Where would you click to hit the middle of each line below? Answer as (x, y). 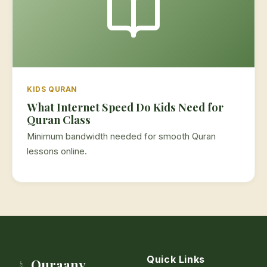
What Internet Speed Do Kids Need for (125, 107)
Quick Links (176, 260)
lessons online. (57, 152)
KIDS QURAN (52, 90)
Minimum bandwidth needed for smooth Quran (121, 137)
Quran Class (59, 119)
